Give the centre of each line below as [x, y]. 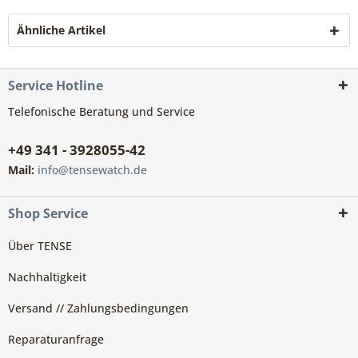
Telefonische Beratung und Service [101, 112]
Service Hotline [56, 86]
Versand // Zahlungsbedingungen [98, 308]
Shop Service [48, 214]
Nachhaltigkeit [47, 277]
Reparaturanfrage [56, 340]
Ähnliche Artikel [61, 30]
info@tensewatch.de [92, 170]
